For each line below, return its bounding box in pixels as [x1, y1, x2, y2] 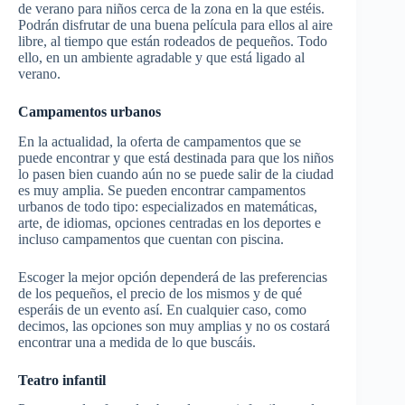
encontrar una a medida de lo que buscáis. [18, 334, 256, 350]
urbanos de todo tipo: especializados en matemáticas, [18, 198, 317, 214]
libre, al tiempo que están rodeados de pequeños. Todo [18, 33, 327, 49]
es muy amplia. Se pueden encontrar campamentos [18, 182, 306, 198]
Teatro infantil [18, 372, 106, 388]
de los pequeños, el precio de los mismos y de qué [18, 285, 302, 301]
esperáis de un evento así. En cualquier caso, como [18, 301, 306, 317]
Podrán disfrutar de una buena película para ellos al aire [18, 16, 333, 33]
